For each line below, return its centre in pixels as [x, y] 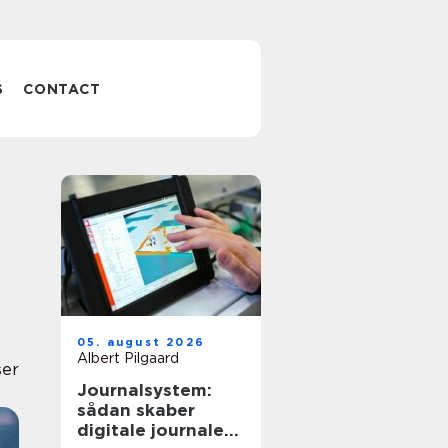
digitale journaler [154, 430]
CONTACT [62, 89]
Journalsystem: [144, 390]
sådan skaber [136, 410]
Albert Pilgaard [128, 358]
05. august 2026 [141, 342]
